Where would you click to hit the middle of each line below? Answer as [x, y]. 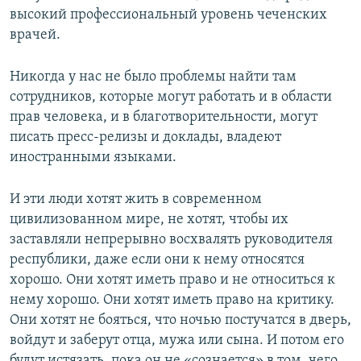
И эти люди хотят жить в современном [136, 199]
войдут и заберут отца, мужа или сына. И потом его [177, 340]
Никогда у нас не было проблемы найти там [153, 77]
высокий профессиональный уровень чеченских [168, 15]
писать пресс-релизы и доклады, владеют [145, 137]
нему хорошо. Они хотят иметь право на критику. [172, 300]
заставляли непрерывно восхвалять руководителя [171, 239]
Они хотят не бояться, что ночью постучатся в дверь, [180, 320]
